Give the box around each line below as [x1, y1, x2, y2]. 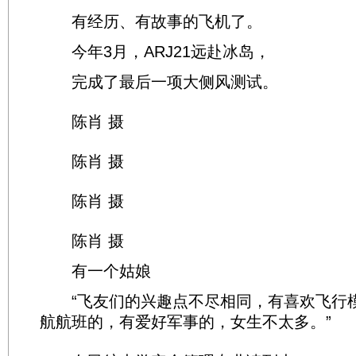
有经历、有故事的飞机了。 [40, 13, 262, 30]
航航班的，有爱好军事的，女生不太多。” [40, 313, 331, 331]
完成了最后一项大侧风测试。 [40, 73, 278, 91]
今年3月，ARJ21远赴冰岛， [40, 43, 270, 60]
